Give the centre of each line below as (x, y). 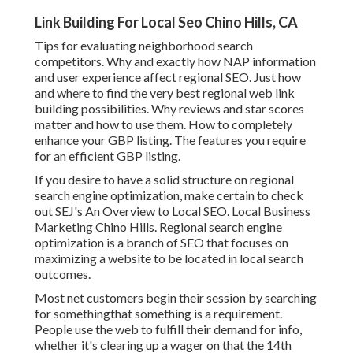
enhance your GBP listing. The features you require (170, 140)
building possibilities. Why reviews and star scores (169, 109)
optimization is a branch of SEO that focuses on (162, 243)
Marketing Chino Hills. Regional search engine (158, 227)
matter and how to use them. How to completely (163, 124)
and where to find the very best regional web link (165, 93)
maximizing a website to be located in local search (169, 258)
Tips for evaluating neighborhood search (144, 46)
